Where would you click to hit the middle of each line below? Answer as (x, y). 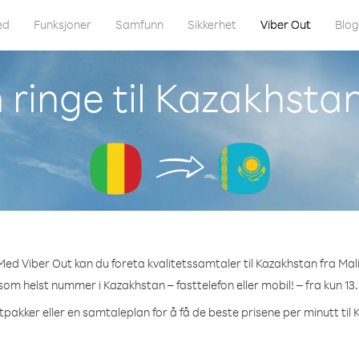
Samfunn (139, 24)
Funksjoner (63, 24)
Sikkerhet (212, 24)
